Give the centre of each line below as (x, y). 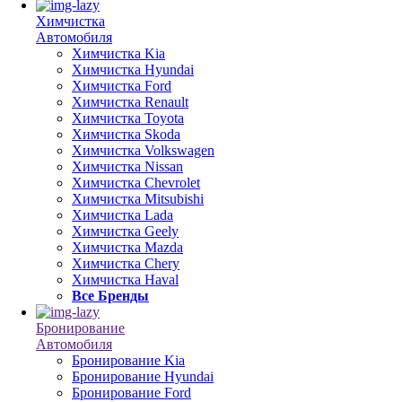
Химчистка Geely (125, 231)
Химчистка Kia (118, 53)
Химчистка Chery (126, 263)
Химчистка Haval (125, 280)
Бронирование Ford (131, 393)
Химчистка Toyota (128, 118)
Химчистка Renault (130, 102)
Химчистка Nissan (127, 166)
